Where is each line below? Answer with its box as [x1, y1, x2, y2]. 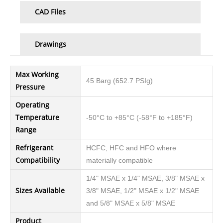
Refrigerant [15, 143, 53, 153]
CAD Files [35, 7, 66, 17]
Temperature [15, 113, 59, 122]
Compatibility [15, 156, 60, 165]
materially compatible [86, 157, 153, 165]
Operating [15, 101, 49, 110]
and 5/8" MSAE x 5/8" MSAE [86, 200, 175, 208]
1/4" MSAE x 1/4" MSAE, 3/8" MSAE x [86, 175, 205, 183]
